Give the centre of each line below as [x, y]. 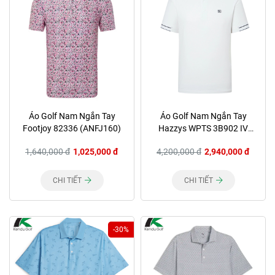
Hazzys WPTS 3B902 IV [203, 128]
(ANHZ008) [203, 140]
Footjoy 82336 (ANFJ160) [72, 128]
